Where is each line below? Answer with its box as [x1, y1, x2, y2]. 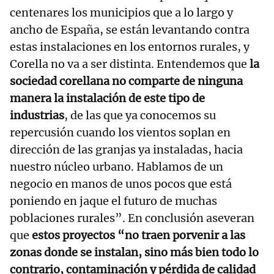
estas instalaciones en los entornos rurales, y [10, 40, 250, 54]
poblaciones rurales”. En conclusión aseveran [10, 211, 254, 226]
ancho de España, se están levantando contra [10, 23, 250, 37]
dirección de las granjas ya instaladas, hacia [10, 143, 243, 157]
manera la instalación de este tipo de [10, 91, 205, 106]
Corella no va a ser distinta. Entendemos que [10, 57, 247, 72]
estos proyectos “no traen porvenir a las [29, 228, 245, 243]
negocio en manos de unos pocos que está [10, 177, 232, 191]
